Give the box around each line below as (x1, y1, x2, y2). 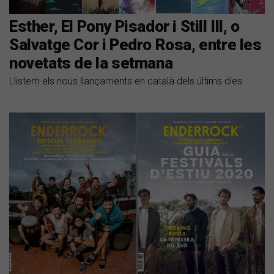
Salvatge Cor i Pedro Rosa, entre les (9, 35, 262, 54)
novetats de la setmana (9, 54, 173, 73)
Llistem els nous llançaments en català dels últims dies (9, 75, 242, 87)
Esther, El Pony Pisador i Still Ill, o (9, 17, 240, 36)
